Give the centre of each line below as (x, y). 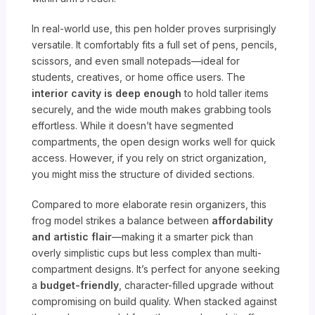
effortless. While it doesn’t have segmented (133, 126)
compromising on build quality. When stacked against (155, 302)
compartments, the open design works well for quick (154, 142)
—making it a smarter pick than (183, 237)
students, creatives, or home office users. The (139, 77)
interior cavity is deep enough (107, 94)
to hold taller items (225, 94)
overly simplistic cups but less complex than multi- (147, 253)
